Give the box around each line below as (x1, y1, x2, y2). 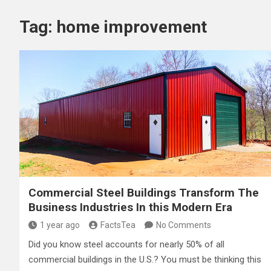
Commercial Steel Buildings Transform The (28, 185, 259, 200)
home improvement (57, 17, 207, 37)
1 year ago (40, 220, 80, 230)
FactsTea (100, 220, 135, 230)
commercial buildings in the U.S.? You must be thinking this (28, 253, 261, 265)
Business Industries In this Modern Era (28, 200, 232, 214)
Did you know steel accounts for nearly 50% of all (28, 238, 224, 250)
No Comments (156, 220, 211, 230)
